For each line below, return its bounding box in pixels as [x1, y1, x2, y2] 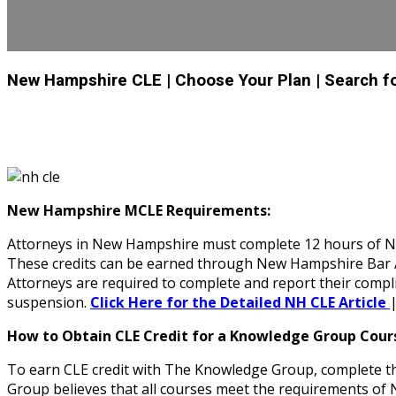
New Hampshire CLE [7, 67, 166, 93]
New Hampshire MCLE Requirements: [7, 201, 270, 221]
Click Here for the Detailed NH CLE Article [90, 293, 390, 313]
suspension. [7, 293, 90, 313]
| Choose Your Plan [166, 67, 311, 93]
